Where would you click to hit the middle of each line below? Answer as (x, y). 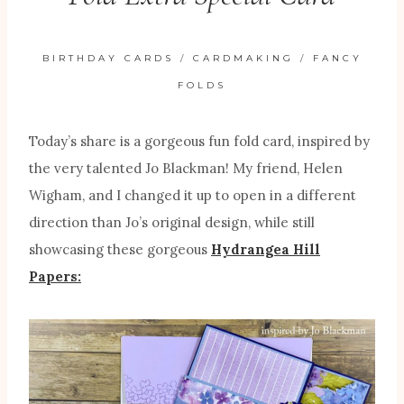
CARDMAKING (243, 59)
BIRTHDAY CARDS (108, 59)
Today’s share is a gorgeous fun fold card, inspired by (199, 142)
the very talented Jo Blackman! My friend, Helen (186, 169)
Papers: (55, 277)
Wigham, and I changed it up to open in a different (193, 196)
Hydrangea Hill (266, 250)
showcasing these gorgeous (120, 250)
